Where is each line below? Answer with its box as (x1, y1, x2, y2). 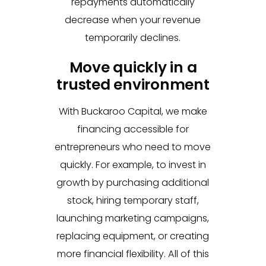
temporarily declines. (85, 31, 181, 45)
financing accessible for (77, 122, 189, 136)
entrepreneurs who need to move (55, 140, 211, 154)
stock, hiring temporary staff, (66, 194, 199, 207)
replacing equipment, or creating (56, 229, 210, 243)
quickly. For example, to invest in (59, 158, 206, 172)
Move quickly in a (69, 57, 197, 78)
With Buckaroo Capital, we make (58, 104, 207, 118)
